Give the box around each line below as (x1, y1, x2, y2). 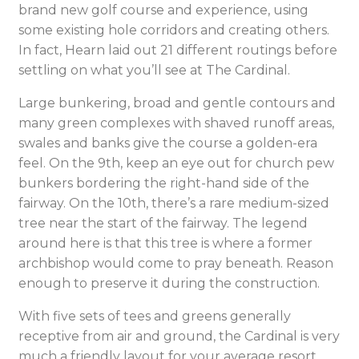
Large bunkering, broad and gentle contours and (18, 95, 336, 111)
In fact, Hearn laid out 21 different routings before (18, 42, 337, 58)
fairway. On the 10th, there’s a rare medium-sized (18, 196, 329, 211)
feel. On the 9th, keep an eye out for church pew (18, 155, 334, 171)
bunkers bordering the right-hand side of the (18, 175, 309, 191)
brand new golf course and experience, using (18, 2, 309, 18)
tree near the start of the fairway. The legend (18, 216, 308, 231)
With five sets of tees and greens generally (18, 309, 291, 324)
